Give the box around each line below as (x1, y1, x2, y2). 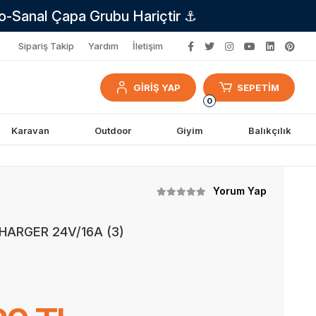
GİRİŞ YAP (133, 81, 181, 93)
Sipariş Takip (18, 40, 74, 51)
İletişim (132, 40, 163, 51)
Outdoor (94, 124, 131, 136)
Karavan (11, 124, 49, 136)
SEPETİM (236, 81, 279, 93)
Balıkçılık (248, 124, 291, 136)
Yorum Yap (212, 185, 267, 197)
